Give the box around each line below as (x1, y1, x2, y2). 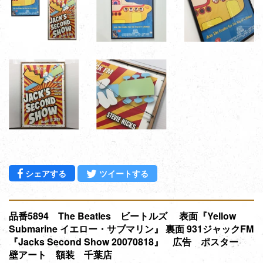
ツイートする (99, 167, 149, 180)
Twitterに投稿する (148, 167, 217, 179)
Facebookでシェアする (66, 166, 156, 178)
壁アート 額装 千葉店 (9, 247, 112, 261)
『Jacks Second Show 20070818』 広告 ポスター (9, 234, 248, 248)
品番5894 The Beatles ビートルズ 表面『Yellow (9, 208, 236, 222)
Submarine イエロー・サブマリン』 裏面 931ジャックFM (9, 221, 254, 235)
